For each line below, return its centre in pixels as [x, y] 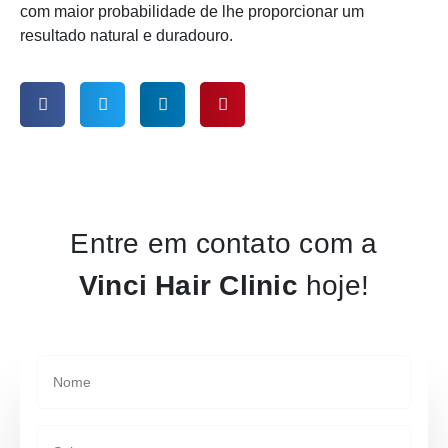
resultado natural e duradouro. [126, 35]
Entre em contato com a [224, 244]
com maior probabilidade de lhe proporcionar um [192, 11]
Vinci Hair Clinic [188, 286]
